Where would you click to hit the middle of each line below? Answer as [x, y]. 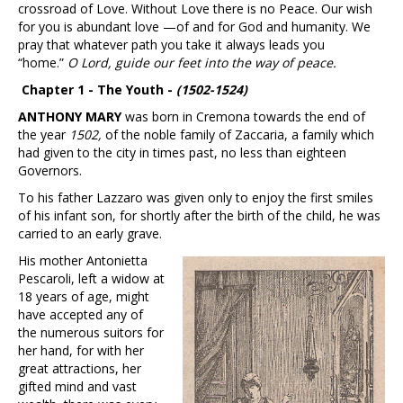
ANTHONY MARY [70, 117]
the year [44, 135]
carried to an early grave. [90, 234]
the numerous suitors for [91, 333]
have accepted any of [81, 315]
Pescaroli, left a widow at [91, 279]
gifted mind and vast [77, 387]
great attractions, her [80, 369]
